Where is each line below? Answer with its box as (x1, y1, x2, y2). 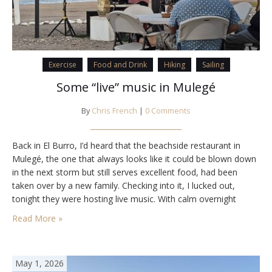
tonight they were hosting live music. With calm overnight (12, 193, 236, 205)
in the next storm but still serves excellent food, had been (12, 166, 237, 178)
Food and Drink (93, 59, 147, 70)
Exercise (48, 59, 76, 70)
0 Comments (145, 106, 191, 117)
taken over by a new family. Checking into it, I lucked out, (12, 180, 235, 192)
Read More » (12, 212, 63, 225)
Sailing (202, 59, 224, 70)
